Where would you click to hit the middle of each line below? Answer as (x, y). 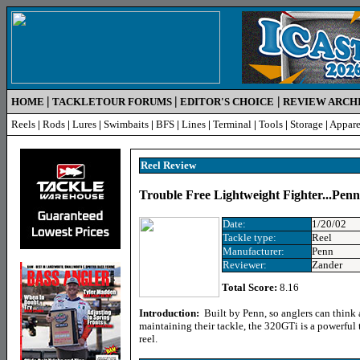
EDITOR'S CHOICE (227, 102)
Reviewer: (245, 265)
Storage (307, 124)
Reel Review (168, 165)
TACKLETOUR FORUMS (112, 102)
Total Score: (250, 287)
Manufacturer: (254, 251)
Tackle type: (250, 237)
